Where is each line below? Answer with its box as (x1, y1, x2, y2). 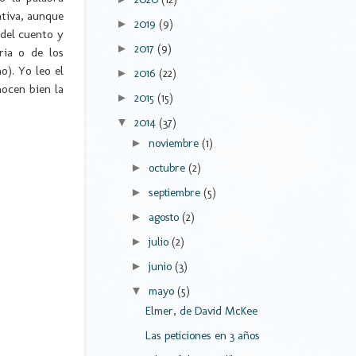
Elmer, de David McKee (145, 304, 257, 319)
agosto (148, 209, 182, 224)
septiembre (148, 184, 203, 199)
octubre (148, 160, 188, 175)
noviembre (148, 135, 202, 150)
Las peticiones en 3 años (145, 328, 260, 343)
